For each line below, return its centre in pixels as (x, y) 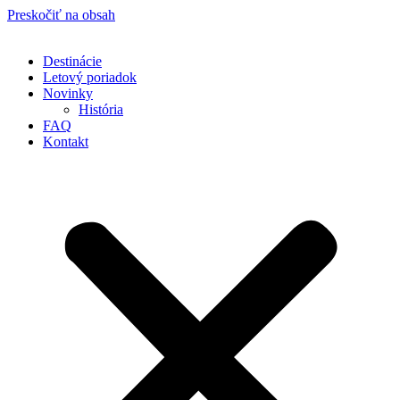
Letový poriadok (90, 77)
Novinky (68, 93)
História (101, 109)
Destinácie (72, 61)
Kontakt (66, 142)
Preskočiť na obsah (61, 15)
